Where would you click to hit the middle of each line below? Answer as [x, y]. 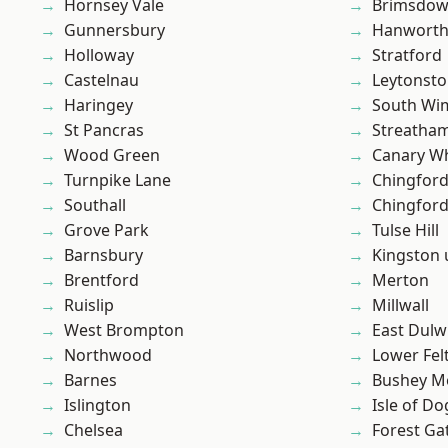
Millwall [400, 305]
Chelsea [93, 430]
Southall [95, 205]
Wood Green [112, 155]
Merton [400, 280]
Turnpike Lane [117, 180]
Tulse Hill [405, 230]
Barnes [90, 380]
